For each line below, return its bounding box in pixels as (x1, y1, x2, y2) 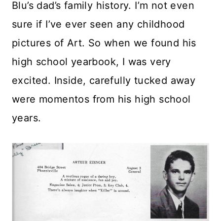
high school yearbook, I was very (12, 55, 171, 68)
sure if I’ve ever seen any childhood (12, 18, 185, 30)
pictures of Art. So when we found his (12, 37, 196, 49)
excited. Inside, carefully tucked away (12, 74, 196, 86)
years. (12, 111, 41, 124)
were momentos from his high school (12, 93, 191, 105)
